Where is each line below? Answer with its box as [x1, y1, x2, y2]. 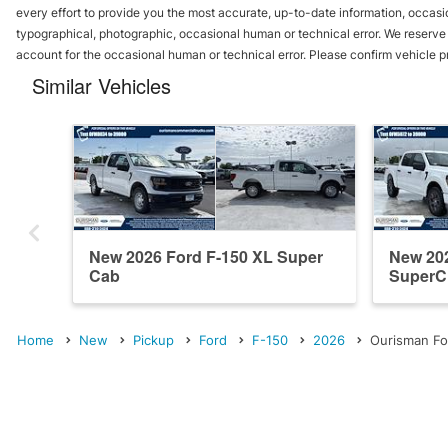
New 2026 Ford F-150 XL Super [89, 244, 323, 268]
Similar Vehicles [32, 70, 171, 100]
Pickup [133, 332, 174, 348]
